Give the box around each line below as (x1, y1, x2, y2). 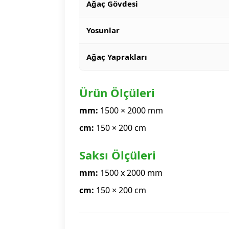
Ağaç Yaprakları (86, 52, 147, 62)
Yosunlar (86, 25, 120, 35)
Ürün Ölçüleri (79, 85, 155, 100)
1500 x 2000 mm (98, 167, 163, 178)
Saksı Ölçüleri (79, 147, 156, 163)
